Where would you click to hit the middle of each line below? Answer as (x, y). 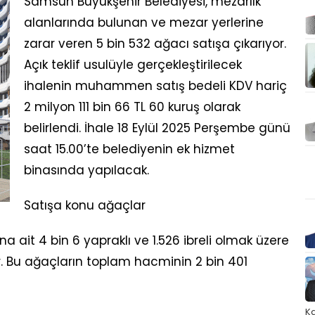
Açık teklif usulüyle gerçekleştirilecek (133, 65)
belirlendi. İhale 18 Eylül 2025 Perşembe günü (157, 128)
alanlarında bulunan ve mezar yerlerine (144, 22)
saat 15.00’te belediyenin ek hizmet (129, 149)
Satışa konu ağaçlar (85, 205)
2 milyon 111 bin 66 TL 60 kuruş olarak (132, 107)
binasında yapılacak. (86, 170)
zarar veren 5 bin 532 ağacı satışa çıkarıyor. (155, 44)
